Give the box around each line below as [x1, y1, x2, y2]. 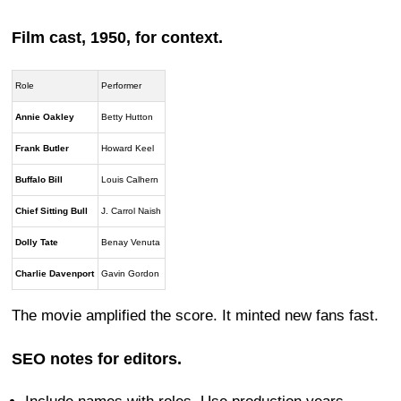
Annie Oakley [15, 111, 75, 122]
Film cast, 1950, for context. [12, 28, 223, 47]
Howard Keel [101, 142, 155, 153]
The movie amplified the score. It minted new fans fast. [12, 306, 379, 324]
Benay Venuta [101, 236, 161, 247]
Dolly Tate [15, 236, 59, 247]
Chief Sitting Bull [15, 205, 89, 216]
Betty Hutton [101, 111, 154, 122]
